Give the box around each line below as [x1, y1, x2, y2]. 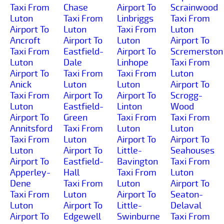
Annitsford [10, 122, 52, 134]
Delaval [170, 199, 201, 211]
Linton [117, 100, 142, 112]
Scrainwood [170, 1, 218, 13]
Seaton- [170, 188, 203, 200]
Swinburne [117, 210, 160, 222]
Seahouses [170, 144, 214, 156]
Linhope [117, 56, 148, 68]
